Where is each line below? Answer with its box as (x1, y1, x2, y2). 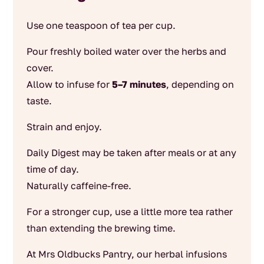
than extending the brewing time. (26, 222, 176, 235)
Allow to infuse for (26, 78, 112, 91)
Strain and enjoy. (26, 121, 102, 133)
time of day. (26, 163, 79, 176)
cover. (26, 62, 54, 74)
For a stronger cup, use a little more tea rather (26, 206, 233, 218)
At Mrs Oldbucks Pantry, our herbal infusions (26, 248, 227, 260)
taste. (26, 95, 52, 107)
